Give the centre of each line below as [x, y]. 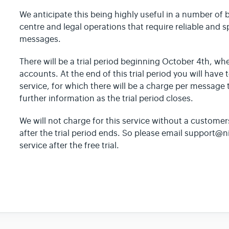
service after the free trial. [70, 146]
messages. [40, 40]
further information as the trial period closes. [107, 99]
